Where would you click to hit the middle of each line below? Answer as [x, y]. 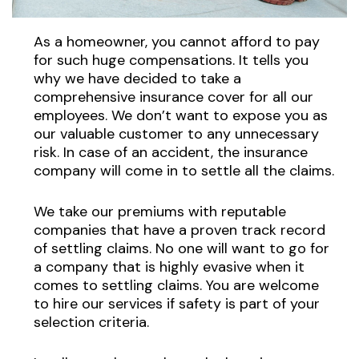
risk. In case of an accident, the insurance [170, 152]
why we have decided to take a [137, 78]
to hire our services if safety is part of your [176, 303]
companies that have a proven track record [179, 230]
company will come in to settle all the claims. [184, 170]
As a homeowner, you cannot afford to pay [176, 41]
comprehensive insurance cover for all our [173, 97]
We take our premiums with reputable [159, 211]
